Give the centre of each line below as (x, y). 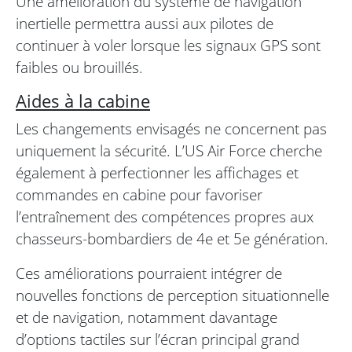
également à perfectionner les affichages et (157, 173)
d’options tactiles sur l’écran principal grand (158, 339)
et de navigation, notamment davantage (147, 317)
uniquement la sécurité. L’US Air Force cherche (169, 151)
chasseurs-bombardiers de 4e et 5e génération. (172, 239)
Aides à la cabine (83, 101)
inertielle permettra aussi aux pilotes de (145, 24)
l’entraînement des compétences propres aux (165, 217)
